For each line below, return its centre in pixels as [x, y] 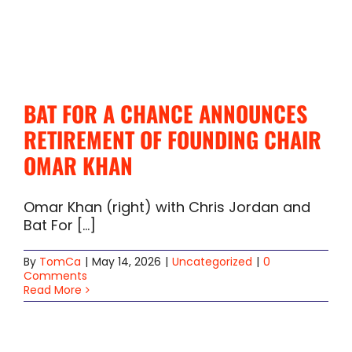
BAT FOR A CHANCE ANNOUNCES [165, 113]
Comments [55, 275]
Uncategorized [212, 261]
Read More [53, 290]
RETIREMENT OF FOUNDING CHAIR [172, 139]
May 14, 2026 [126, 261]
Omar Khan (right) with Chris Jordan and [167, 207]
